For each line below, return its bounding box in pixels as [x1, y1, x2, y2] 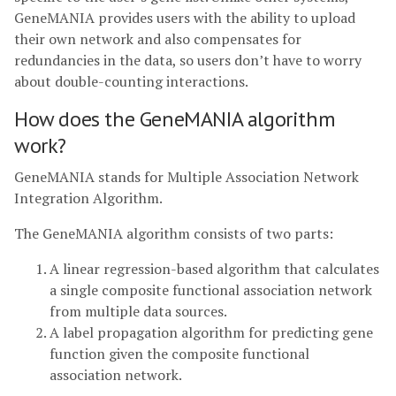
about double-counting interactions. [14, 72, 248, 91]
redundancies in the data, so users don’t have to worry [14, 50, 362, 70]
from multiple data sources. [49, 301, 227, 321]
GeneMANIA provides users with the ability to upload [14, 8, 355, 27]
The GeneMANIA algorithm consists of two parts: [14, 224, 333, 243]
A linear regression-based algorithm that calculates [49, 259, 379, 278]
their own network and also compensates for [14, 29, 301, 49]
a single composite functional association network [49, 280, 372, 300]
